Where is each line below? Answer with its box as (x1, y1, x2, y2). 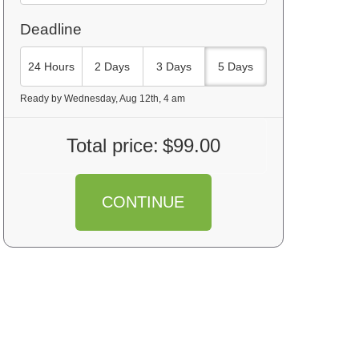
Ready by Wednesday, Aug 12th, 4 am (20, 93, 185, 104)
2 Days (95, 59, 131, 73)
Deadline (20, 21, 82, 38)
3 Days (156, 59, 192, 73)
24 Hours (27, 59, 75, 73)
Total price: (66, 135, 159, 156)
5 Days (218, 59, 254, 73)
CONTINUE (102, 193, 185, 211)
